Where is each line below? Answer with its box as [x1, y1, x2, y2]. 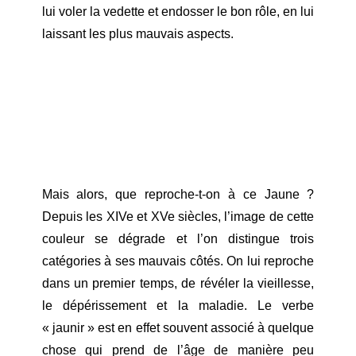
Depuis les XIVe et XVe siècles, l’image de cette [41, 210, 315, 224]
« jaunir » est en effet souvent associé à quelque [41, 321, 315, 335]
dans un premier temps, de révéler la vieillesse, [41, 277, 315, 291]
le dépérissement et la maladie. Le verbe [41, 299, 315, 313]
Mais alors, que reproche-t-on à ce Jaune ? [41, 188, 315, 202]
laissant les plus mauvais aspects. [41, 26, 234, 41]
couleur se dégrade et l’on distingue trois [41, 232, 315, 246]
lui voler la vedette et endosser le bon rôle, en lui [41, 4, 315, 18]
